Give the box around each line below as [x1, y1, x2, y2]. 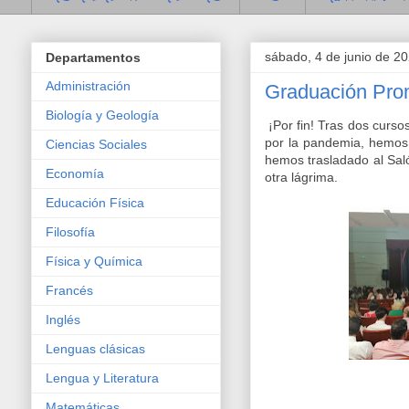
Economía [46, 165, 104, 181]
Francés [46, 282, 93, 298]
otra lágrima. [265, 169, 338, 184]
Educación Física [46, 194, 144, 210]
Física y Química [46, 253, 142, 268]
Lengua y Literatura [46, 370, 159, 385]
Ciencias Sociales [46, 136, 147, 152]
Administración [46, 78, 131, 93]
